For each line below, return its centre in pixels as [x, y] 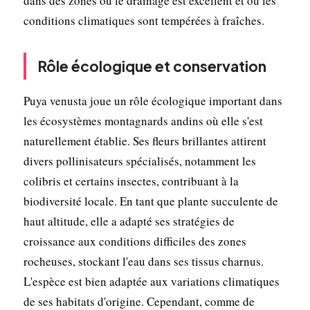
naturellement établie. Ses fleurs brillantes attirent [145, 140]
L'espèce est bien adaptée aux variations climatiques [151, 281]
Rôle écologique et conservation [152, 66]
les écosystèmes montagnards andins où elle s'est [143, 120]
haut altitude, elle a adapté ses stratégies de [129, 221]
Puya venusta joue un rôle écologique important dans [153, 100]
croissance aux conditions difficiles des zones [135, 241]
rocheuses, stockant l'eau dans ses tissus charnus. [143, 261]
